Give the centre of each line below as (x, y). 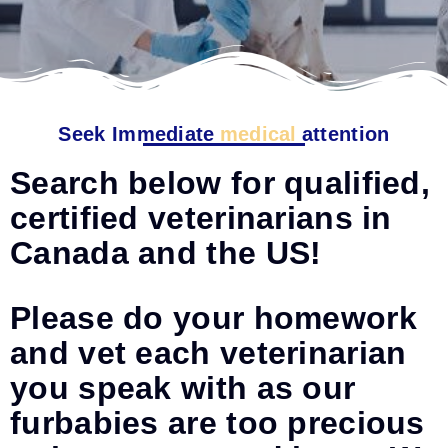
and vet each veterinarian (208, 353)
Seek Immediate (136, 134)
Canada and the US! (166, 253)
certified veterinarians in (201, 218)
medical (258, 134)
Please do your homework (213, 318)
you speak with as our (183, 388)
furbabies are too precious (217, 423)
